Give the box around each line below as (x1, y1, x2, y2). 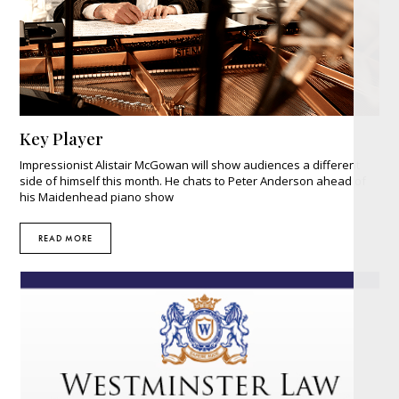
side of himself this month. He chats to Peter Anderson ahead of (20, 173, 367, 190)
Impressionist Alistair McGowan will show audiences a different (20, 157, 361, 174)
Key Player (20, 126, 104, 151)
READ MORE (38, 232, 94, 245)
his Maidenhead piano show (20, 189, 175, 206)
